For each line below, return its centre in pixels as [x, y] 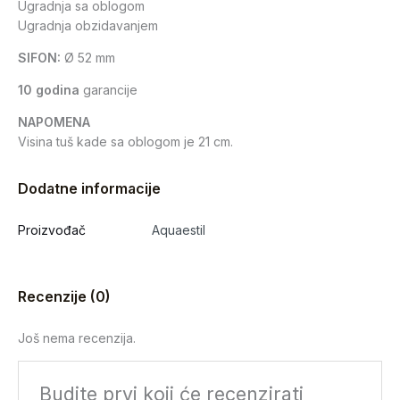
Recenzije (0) [64, 296]
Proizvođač [52, 230]
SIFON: [39, 58]
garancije [108, 90]
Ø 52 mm [88, 58]
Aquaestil [179, 230]
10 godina [49, 90]
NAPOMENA [54, 122]
